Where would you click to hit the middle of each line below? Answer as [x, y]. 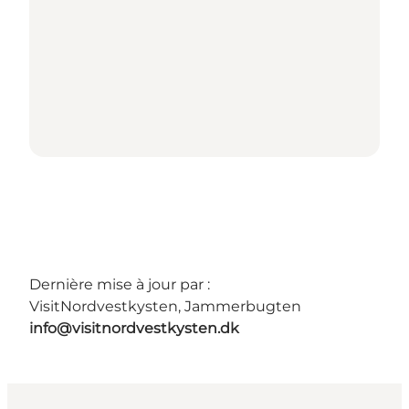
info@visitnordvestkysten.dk [134, 328]
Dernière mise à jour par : [120, 284]
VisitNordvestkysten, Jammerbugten [165, 306]
